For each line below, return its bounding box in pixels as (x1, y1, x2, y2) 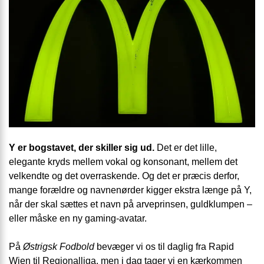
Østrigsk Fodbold (23, 242, 94, 252)
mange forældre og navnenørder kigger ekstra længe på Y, (9, 185, 252, 195)
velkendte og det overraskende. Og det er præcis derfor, (9, 171, 239, 181)
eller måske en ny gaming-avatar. (9, 213, 147, 223)
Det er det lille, (154, 143, 217, 153)
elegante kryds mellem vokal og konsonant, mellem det (9, 157, 237, 167)
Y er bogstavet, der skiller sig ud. (9, 143, 154, 153)
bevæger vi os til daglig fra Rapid (94, 242, 234, 252)
